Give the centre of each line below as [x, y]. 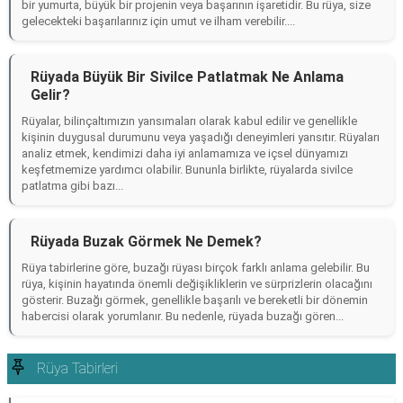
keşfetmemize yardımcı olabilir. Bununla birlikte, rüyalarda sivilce [187, 170]
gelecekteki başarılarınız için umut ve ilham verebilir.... [158, 21]
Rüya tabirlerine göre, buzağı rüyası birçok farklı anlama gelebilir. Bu [196, 268]
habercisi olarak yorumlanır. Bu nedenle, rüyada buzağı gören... [183, 316]
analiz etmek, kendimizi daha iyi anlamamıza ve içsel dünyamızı [185, 153]
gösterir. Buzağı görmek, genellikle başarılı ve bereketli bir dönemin [195, 300]
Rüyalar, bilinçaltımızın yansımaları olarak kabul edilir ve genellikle [189, 121]
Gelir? [50, 95]
